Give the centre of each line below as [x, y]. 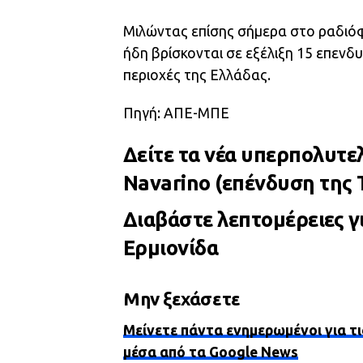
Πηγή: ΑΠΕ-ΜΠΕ [176, 113]
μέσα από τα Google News [211, 352]
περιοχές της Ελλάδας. [197, 75]
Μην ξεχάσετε [182, 299]
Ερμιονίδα [171, 248]
